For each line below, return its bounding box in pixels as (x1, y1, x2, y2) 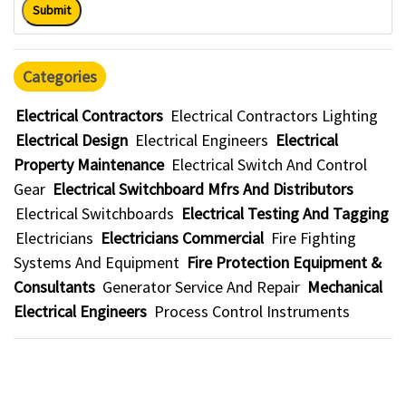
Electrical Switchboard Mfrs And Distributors (53, 179, 353, 199)
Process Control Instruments (154, 301, 350, 322)
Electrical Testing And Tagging (181, 203, 389, 224)
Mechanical (307, 276, 382, 297)
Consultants (14, 276, 95, 297)
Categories (23, 66, 97, 87)
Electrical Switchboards (15, 203, 174, 224)
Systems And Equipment (14, 252, 179, 273)
